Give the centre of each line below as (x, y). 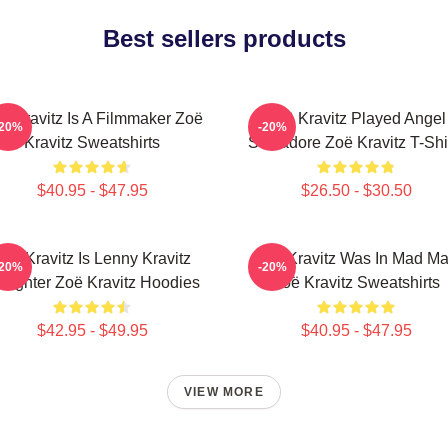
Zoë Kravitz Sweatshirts (356, 282)
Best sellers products (224, 38)
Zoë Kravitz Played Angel (356, 118)
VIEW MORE (224, 392)
